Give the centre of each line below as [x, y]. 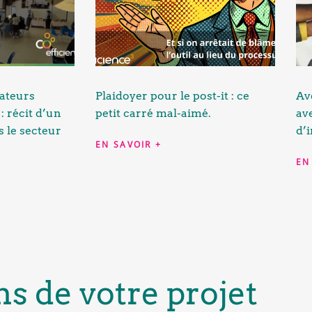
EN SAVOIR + [129, 144]
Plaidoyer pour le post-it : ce [172, 95]
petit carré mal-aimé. [153, 113]
